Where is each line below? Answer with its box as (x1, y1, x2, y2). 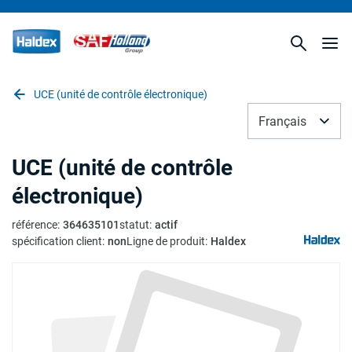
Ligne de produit (126, 235, 205, 247)
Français (258, 113, 306, 129)
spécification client (12, 235, 102, 247)
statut (119, 218, 149, 231)
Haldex (211, 235, 246, 247)
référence (12, 218, 57, 231)
